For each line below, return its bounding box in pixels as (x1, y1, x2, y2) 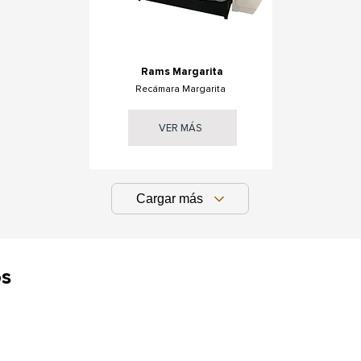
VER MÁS (159, 121, 202, 135)
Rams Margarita (140, 65, 223, 78)
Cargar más (135, 191, 203, 205)
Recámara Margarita (135, 83, 226, 95)
